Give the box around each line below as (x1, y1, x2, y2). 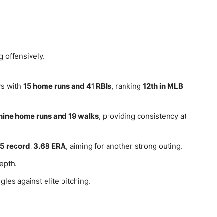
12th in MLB (143, 81, 183, 91)
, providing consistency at (99, 111, 186, 121)
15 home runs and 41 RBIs (23, 81, 111, 91)
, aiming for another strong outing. (66, 141, 183, 151)
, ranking (111, 81, 143, 91)
